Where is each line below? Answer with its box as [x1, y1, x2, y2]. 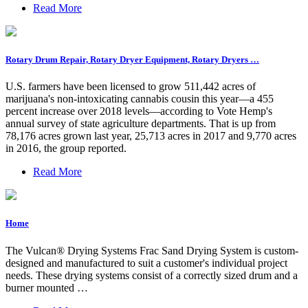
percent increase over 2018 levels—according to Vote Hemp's [5, 105, 272, 118]
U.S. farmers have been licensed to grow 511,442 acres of [5, 80, 256, 93]
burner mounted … [5, 281, 88, 294]
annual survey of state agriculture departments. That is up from [5, 118, 276, 130]
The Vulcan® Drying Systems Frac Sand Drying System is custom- [5, 244, 298, 256]
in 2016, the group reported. [5, 142, 126, 155]
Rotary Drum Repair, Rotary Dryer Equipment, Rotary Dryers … [5, 54, 259, 65]
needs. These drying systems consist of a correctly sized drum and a [5, 269, 298, 281]
